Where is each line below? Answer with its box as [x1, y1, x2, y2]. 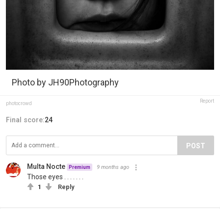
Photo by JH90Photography [12, 77, 119, 88]
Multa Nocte [27, 163, 65, 171]
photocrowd [6, 101, 32, 107]
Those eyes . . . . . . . [27, 173, 83, 181]
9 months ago [97, 164, 129, 171]
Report [200, 98, 214, 104]
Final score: [6, 116, 45, 124]
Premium [69, 165, 90, 170]
